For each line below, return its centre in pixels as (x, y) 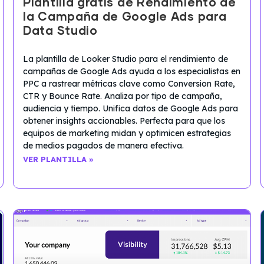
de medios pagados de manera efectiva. (103, 146)
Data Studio (60, 32)
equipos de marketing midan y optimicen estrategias (127, 133)
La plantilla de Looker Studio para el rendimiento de (126, 59)
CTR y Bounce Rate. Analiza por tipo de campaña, (123, 96)
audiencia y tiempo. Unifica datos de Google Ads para (131, 109)
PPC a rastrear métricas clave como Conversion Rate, (129, 84)
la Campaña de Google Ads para (125, 17)
